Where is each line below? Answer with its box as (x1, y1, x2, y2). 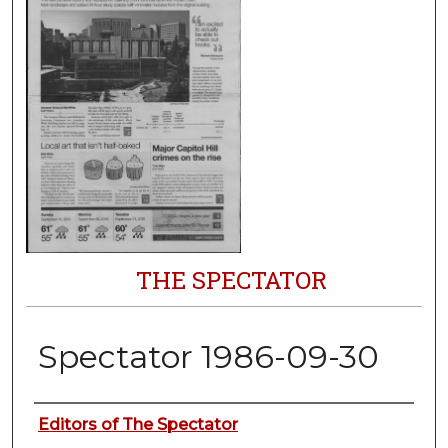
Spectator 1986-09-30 (37, 337, 379, 377)
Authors (33, 406, 126, 439)
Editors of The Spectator (37, 415, 238, 435)
